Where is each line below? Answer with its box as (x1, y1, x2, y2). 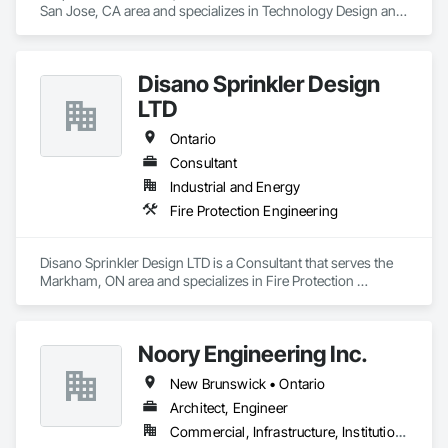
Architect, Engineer (170, 399, 288, 416)
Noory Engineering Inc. (138, 340, 368, 367)
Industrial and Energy (170, 178, 301, 195)
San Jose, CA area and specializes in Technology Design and (40, 2, 404, 19)
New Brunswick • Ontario (170, 375, 326, 392)
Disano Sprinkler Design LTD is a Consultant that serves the (40, 254, 393, 271)
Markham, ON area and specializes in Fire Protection (40, 272, 354, 289)
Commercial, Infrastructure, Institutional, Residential (394, 423, 406, 440)
